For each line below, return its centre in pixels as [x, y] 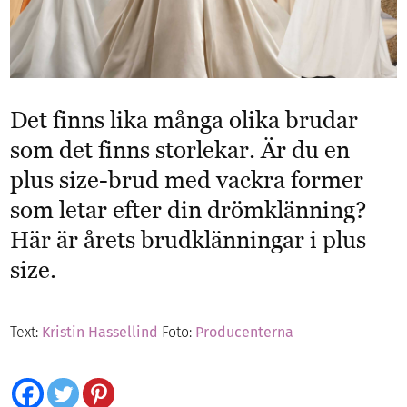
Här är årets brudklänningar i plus [189, 240]
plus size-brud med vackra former [187, 180]
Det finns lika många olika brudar [184, 120]
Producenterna [245, 333]
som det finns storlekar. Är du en [180, 150]
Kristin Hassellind [100, 333]
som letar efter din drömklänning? [189, 210]
